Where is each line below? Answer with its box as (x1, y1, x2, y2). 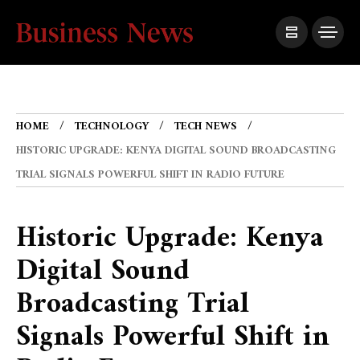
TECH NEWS (174, 117, 237, 137)
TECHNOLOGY (75, 117, 149, 137)
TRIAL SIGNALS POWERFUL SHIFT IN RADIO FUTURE (16, 165, 284, 185)
